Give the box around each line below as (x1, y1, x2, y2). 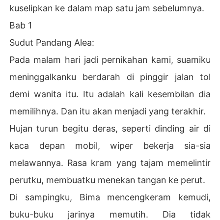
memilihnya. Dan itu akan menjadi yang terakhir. (9, 106, 206, 116)
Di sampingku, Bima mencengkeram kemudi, (9, 192, 211, 202)
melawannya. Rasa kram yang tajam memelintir (9, 157, 211, 168)
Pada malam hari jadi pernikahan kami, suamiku (9, 54, 211, 65)
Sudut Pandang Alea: (9, 37, 95, 48)
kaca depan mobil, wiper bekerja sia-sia (9, 140, 211, 151)
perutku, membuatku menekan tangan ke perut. (9, 174, 206, 185)
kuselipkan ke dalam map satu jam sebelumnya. (9, 2, 205, 13)
